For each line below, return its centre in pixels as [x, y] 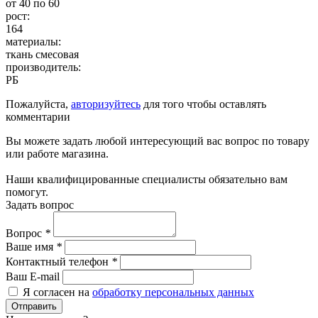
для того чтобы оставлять [203, 104]
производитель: [43, 67]
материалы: [33, 41]
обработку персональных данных [173, 292]
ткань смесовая [42, 54]
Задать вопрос [40, 204]
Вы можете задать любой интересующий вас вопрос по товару [158, 141]
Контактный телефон [59, 261]
